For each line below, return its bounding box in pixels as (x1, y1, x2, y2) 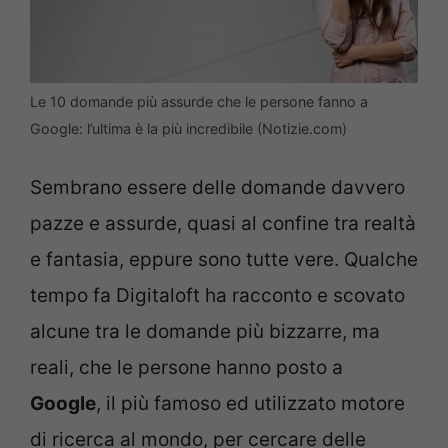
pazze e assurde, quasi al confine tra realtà (30, 212, 416, 236)
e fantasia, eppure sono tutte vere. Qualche (30, 248, 418, 272)
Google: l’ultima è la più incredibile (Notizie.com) (30, 119, 347, 137)
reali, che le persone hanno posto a (30, 356, 343, 380)
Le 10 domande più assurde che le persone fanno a (30, 92, 368, 110)
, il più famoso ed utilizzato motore (96, 392, 405, 416)
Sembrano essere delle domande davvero (30, 176, 405, 200)
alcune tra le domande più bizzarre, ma (30, 320, 380, 344)
